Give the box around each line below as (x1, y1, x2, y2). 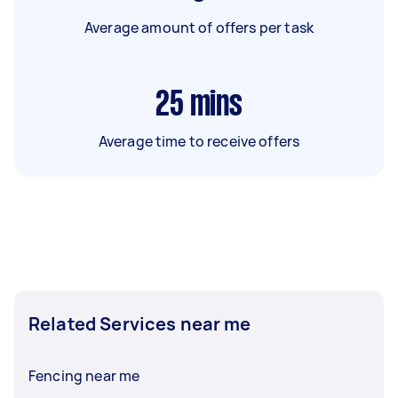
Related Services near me (28, 311, 251, 336)
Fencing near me (28, 365, 140, 386)
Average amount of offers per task (84, 17, 314, 37)
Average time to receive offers (98, 131, 300, 151)
